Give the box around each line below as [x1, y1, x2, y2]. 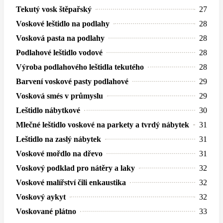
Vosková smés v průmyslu [16, 91, 103, 100]
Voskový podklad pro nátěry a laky [16, 163, 135, 172]
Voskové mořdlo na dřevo [16, 149, 103, 158]
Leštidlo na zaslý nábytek [16, 134, 101, 143]
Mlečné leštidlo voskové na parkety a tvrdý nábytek [16, 120, 189, 129]
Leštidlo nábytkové [16, 106, 80, 114]
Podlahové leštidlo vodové [16, 48, 103, 57]
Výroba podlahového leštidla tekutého [16, 62, 144, 71]
